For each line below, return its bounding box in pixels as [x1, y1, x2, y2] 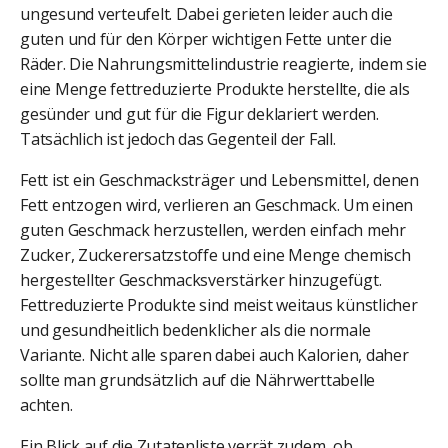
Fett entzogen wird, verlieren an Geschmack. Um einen [20, 193, 413, 216]
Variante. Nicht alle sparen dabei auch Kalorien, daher [20, 343, 409, 366]
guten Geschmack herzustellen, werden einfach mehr [20, 218, 406, 241]
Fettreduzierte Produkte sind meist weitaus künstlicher [20, 293, 418, 316]
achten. [20, 393, 73, 416]
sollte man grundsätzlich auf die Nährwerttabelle [20, 368, 375, 391]
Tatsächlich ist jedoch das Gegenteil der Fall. [20, 127, 336, 150]
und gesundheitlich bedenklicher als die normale [20, 318, 371, 341]
